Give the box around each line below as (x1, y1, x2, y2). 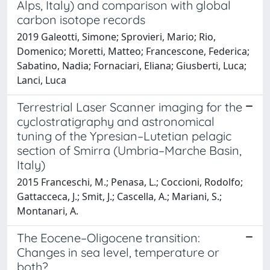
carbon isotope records (17, 11, 145, 27)
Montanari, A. (17, 204, 78, 218)
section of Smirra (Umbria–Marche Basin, (17, 142, 242, 158)
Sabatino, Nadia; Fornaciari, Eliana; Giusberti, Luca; (17, 58, 246, 72)
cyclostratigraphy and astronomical (17, 113, 215, 129)
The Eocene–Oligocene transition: (17, 230, 200, 245)
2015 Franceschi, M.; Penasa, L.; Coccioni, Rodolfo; (17, 175, 243, 189)
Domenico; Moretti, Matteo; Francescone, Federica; (17, 44, 250, 58)
